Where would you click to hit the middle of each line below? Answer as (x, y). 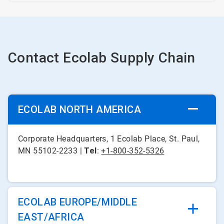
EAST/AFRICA (51, 217)
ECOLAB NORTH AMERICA (79, 109)
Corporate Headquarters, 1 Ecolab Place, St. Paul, (109, 139)
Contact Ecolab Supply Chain (102, 58)
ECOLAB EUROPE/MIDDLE (77, 202)
